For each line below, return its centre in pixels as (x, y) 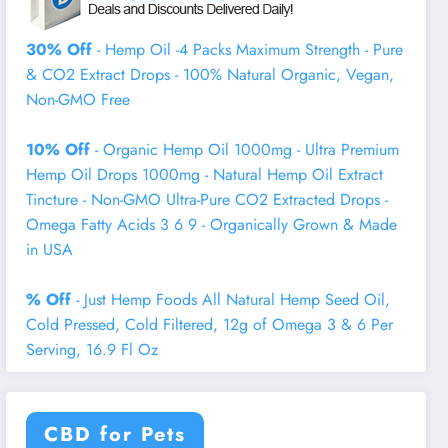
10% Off (58, 149)
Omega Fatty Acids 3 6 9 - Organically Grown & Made (212, 224)
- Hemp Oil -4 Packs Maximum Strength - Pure (248, 49)
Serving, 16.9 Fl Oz (92, 349)
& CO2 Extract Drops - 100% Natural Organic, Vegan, (210, 74)
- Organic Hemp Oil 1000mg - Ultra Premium (245, 149)
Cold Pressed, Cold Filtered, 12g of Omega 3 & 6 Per (210, 324)
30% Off (59, 49)
